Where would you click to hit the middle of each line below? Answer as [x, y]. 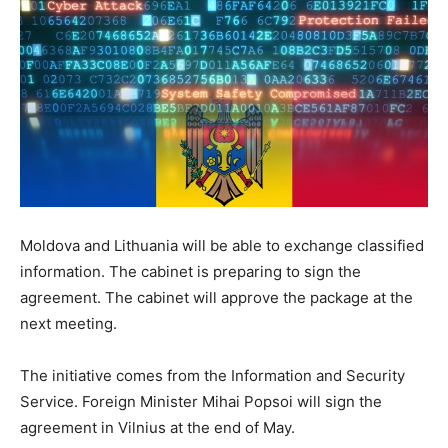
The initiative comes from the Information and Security [212, 375]
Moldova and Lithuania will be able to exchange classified [222, 245]
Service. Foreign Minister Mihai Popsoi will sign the [201, 401]
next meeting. [68, 323]
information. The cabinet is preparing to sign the [190, 271]
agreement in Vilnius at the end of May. [157, 427]
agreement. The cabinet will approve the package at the [216, 297]
